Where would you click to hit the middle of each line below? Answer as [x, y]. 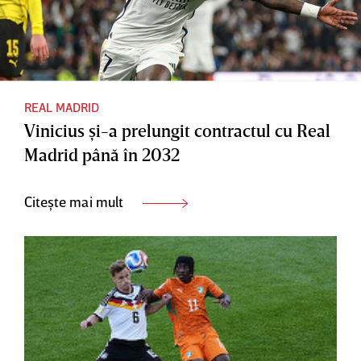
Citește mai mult [75, 201]
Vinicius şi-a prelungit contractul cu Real [177, 130]
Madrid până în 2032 [102, 154]
